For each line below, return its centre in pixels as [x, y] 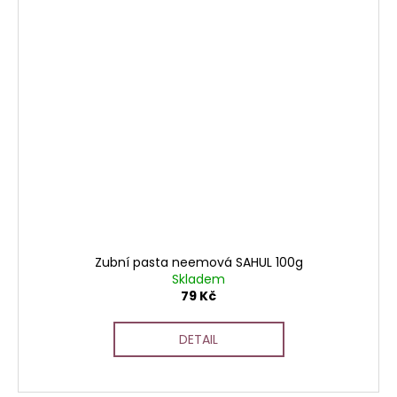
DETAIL [198, 340]
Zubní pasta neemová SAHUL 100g [198, 263]
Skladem [198, 280]
